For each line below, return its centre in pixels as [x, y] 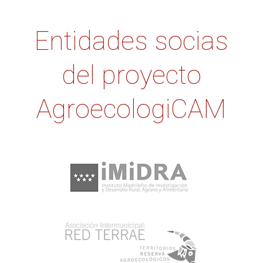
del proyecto [131, 75]
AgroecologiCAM [131, 109]
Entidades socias [131, 41]
